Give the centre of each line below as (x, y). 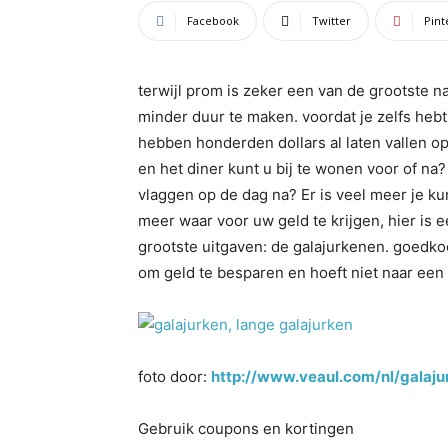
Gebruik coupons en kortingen (246, 428)
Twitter (331, 20)
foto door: (174, 376)
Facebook (213, 20)
